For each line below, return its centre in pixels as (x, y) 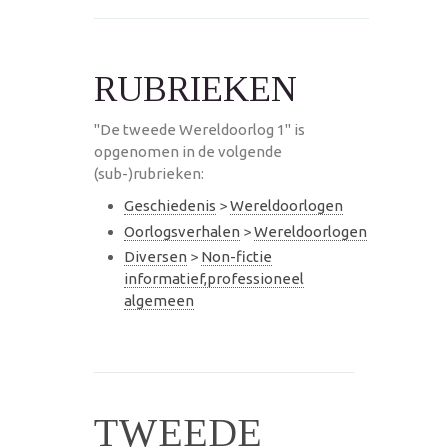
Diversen (155, 257)
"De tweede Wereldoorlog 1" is (199, 129)
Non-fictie (236, 257)
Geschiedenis (170, 205)
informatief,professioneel (214, 279)
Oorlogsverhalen (182, 231)
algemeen (159, 301)
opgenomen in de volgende (188, 151)
